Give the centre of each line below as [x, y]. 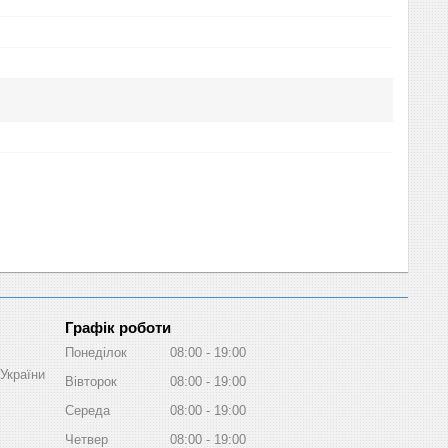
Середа [87, 410]
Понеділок [96, 352]
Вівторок [91, 381]
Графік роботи [118, 327]
